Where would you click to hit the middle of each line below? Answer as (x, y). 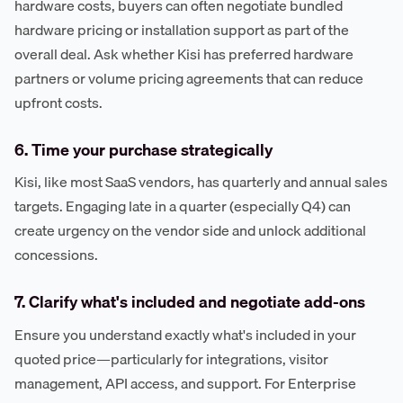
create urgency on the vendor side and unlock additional (190, 231)
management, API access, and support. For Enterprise (185, 384)
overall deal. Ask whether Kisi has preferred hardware (184, 54)
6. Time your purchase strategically (143, 149)
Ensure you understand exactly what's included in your (185, 335)
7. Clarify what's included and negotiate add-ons (190, 302)
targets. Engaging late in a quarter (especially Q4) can (183, 206)
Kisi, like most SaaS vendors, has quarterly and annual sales (201, 182)
